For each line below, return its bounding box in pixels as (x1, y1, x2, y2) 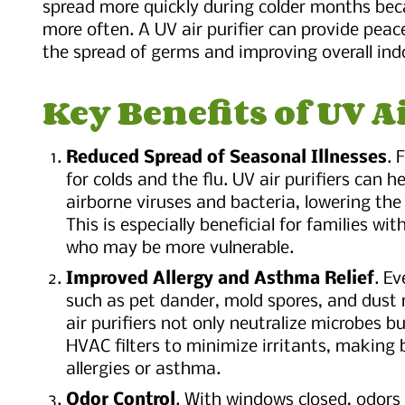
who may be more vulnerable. (66, 240, 294, 259)
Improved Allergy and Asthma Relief (66, 270, 374, 289)
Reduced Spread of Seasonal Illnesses (66, 149, 387, 168)
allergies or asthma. (66, 361, 221, 380)
